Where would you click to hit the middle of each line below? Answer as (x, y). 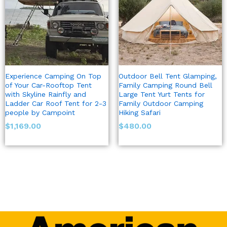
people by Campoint (40, 113)
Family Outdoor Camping (161, 104)
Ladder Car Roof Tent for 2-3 (56, 104)
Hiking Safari (140, 113)
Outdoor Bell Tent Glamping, (168, 76)
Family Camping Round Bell (165, 85)
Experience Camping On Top (53, 76)
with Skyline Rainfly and (46, 94)
